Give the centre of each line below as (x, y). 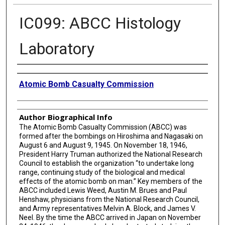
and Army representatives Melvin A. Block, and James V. (107, 208)
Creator (30, 73)
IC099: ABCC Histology (100, 23)
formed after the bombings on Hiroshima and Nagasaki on (111, 136)
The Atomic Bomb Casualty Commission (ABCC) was (103, 127)
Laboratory (57, 48)
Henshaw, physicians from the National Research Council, (109, 199)
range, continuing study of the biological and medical (102, 172)
